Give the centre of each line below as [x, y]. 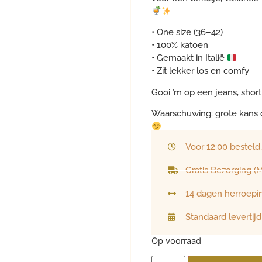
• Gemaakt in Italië [189, 58]
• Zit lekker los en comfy [200, 71]
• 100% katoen [180, 45]
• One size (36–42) [187, 32]
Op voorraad [176, 241]
